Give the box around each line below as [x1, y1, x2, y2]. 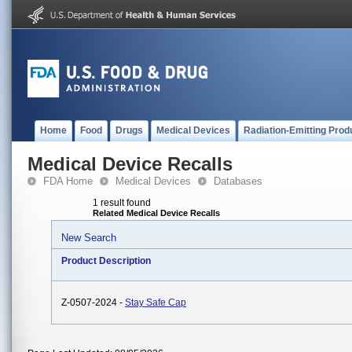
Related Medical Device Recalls [93, 208, 220, 218]
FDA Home [43, 175, 93, 187]
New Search [61, 232, 116, 244]
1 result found [93, 197, 151, 208]
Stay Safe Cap [125, 297, 186, 308]
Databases [214, 175, 262, 187]
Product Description [61, 255, 151, 266]
